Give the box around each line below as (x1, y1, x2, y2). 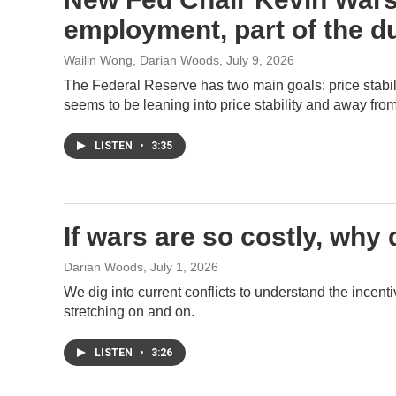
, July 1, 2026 (143, 260, 218, 274)
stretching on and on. (64, 304, 194, 319)
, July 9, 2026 (219, 53, 294, 67)
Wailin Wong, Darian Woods (64, 53, 219, 67)
